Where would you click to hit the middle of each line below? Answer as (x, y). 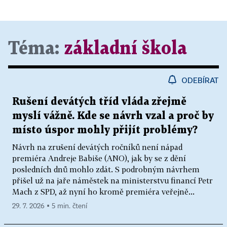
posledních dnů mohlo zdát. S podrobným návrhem (106, 169)
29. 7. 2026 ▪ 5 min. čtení (50, 206)
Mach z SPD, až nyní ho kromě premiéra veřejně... (103, 191)
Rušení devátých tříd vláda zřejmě (99, 102)
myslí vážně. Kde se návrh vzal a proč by (113, 116)
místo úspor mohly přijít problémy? (105, 130)
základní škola (125, 49)
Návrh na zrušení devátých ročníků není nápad (97, 147)
